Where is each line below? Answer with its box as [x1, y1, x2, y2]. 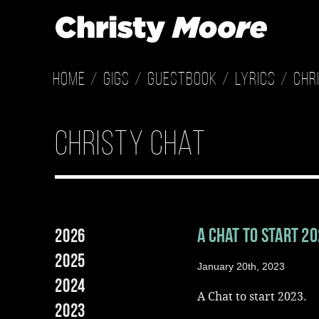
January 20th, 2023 [197, 261, 285, 272]
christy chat [55, 129, 206, 163]
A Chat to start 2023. [197, 290, 307, 303]
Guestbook [147, 70, 217, 90]
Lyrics [235, 70, 276, 90]
